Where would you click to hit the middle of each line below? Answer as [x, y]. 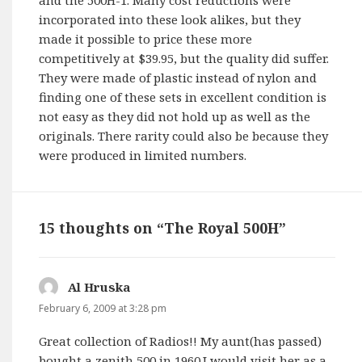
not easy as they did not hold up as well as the [175, 116]
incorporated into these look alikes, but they [170, 19]
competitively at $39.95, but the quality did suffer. [184, 58]
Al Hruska [99, 287]
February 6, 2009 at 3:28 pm [103, 309]
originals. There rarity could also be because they [184, 135]
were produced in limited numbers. [143, 155]
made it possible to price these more [146, 38]
